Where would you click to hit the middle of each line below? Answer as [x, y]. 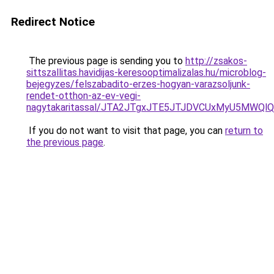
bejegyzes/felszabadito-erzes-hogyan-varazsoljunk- [138, 84]
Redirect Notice [53, 22]
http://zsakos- [216, 61]
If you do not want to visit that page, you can [126, 131]
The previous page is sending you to [106, 61]
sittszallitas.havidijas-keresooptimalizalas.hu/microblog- [146, 72]
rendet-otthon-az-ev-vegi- [83, 96]
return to [244, 131]
